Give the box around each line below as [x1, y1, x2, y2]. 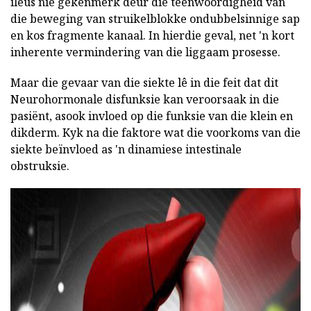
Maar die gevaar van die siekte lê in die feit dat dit [10, 74, 278, 90]
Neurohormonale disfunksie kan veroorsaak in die [10, 91, 279, 107]
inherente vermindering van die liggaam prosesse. [10, 44, 280, 60]
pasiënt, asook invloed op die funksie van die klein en [10, 108, 293, 124]
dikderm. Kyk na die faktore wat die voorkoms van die [10, 124, 301, 140]
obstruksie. [10, 158, 69, 174]
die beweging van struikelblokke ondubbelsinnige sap [10, 10, 300, 26]
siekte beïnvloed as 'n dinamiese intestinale [10, 141, 242, 157]
